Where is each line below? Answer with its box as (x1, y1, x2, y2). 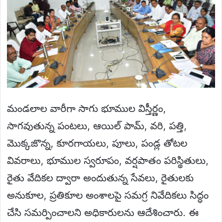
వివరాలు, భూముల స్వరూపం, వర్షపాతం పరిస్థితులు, (7, 154, 209, 166)
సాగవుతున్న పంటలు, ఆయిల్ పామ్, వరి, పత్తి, (7, 119, 187, 132)
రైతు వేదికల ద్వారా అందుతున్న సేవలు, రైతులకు (7, 171, 194, 184)
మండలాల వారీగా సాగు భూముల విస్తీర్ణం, (7, 102, 166, 114)
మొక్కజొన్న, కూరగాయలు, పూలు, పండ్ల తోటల (7, 137, 187, 149)
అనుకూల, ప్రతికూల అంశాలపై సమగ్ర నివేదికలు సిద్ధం (7, 189, 209, 201)
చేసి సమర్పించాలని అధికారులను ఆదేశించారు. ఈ (7, 206, 199, 219)
